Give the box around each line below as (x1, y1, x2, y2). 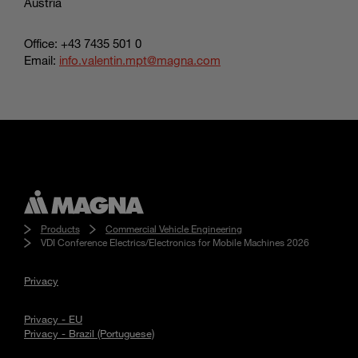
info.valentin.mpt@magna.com (59, 52, 221, 67)
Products (40, 222, 80, 236)
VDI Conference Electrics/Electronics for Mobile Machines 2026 (40, 236, 309, 249)
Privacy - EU (24, 312, 82, 326)
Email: (24, 52, 59, 67)
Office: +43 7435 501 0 (24, 35, 141, 50)
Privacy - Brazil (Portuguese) (24, 327, 154, 340)
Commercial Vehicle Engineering (105, 222, 243, 236)
